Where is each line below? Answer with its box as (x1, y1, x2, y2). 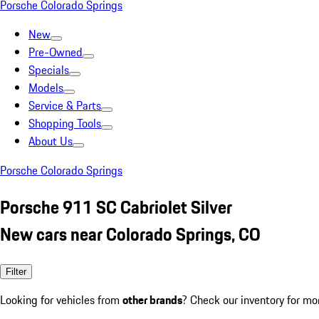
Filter (6, 266, 26, 277)
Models (28, 79, 63, 96)
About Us (28, 132, 73, 150)
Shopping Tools (28, 115, 101, 132)
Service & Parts (28, 97, 101, 114)
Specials (28, 61, 69, 78)
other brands (122, 291, 182, 308)
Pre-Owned (28, 43, 83, 61)
